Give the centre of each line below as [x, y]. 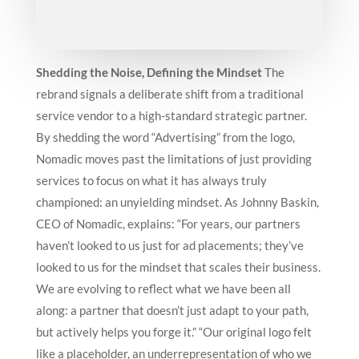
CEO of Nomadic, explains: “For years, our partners [168, 224]
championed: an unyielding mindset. [129, 202]
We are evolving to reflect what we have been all [163, 289]
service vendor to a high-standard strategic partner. [171, 116]
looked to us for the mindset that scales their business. [178, 267]
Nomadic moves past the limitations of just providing [173, 159]
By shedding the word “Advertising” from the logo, [165, 137]
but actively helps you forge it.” [116, 332]
